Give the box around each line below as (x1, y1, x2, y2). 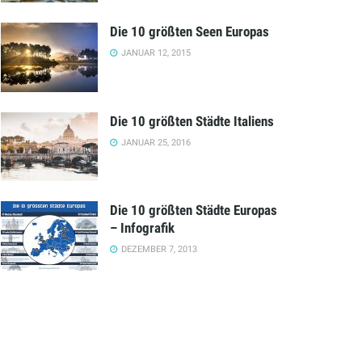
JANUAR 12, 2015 (119, 47, 191, 58)
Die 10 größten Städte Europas (110, 202, 277, 219)
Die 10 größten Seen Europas (110, 23, 269, 40)
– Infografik (110, 220, 175, 237)
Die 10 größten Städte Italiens (110, 112, 274, 129)
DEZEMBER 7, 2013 (119, 244, 197, 255)
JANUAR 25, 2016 (119, 137, 191, 148)
